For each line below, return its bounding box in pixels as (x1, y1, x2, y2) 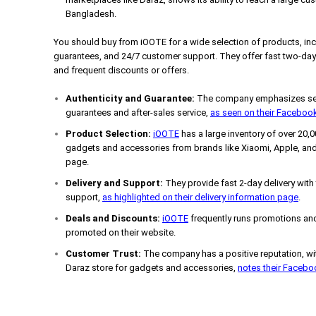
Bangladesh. (66, 8, 119, 19)
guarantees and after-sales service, (66, 107, 210, 118)
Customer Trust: (66, 248, 141, 259)
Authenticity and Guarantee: (66, 92, 195, 104)
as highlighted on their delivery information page (102, 191, 298, 202)
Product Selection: (66, 128, 151, 139)
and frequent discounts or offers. (54, 64, 191, 75)
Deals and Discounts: (66, 212, 160, 224)
